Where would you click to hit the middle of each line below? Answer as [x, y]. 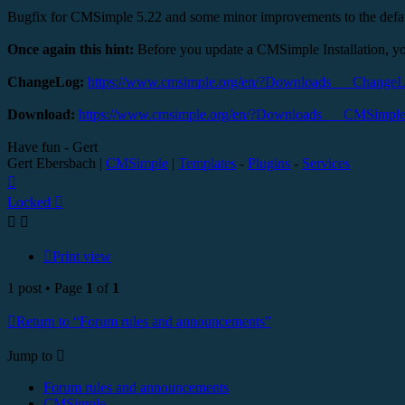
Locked [29, 202]
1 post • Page [47, 288]
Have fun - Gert [52, 147]
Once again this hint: [72, 50]
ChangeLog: [47, 82]
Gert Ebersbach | [57, 164]
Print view [82, 257]
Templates [207, 164]
